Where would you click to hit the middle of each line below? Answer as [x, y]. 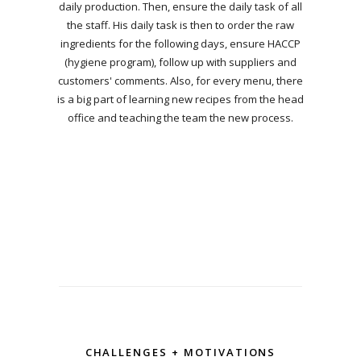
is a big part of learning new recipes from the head [180, 100]
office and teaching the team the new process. [180, 118]
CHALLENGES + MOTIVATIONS [180, 352]
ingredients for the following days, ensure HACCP [180, 44]
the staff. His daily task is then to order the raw [180, 25]
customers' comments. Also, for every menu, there [180, 81]
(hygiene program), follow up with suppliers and [180, 62]
